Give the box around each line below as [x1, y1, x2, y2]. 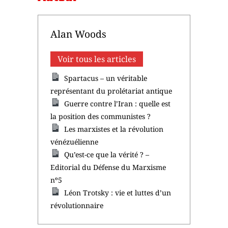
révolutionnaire [50, 200, 103, 210]
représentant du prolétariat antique [50, 85, 172, 96]
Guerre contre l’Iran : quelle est [64, 98, 171, 108]
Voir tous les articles [58, 53, 136, 65]
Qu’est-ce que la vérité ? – [64, 149, 150, 159]
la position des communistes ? [50, 111, 151, 121]
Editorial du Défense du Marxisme [50, 162, 166, 172]
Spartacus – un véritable [64, 73, 148, 83]
